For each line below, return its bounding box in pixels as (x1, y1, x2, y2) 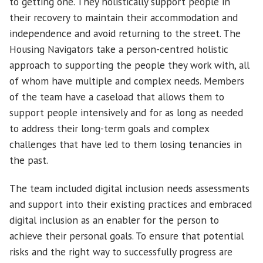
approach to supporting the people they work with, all (9, 58, 249, 72)
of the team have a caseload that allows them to (9, 90, 224, 104)
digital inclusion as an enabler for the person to (9, 213, 219, 227)
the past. (9, 153, 48, 167)
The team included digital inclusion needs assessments (9, 181, 249, 195)
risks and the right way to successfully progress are (9, 245, 232, 259)
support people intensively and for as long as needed (9, 106, 243, 120)
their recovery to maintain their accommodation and (9, 11, 238, 25)
